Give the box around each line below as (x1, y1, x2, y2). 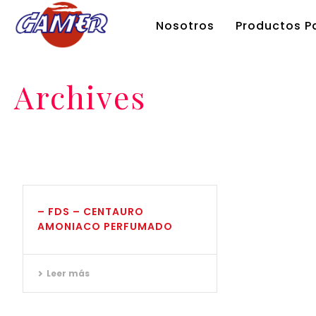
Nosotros (156, 18, 214, 34)
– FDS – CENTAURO (37, 205, 144, 219)
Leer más (47, 267, 90, 279)
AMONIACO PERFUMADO (37, 219, 173, 233)
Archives (14, 75, 146, 117)
